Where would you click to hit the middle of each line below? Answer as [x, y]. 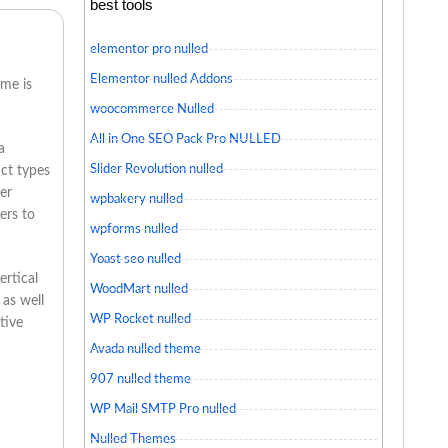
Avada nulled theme [145, 349]
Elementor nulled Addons [161, 79]
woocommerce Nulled [151, 109]
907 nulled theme [140, 379]
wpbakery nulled [136, 199]
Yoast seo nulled [135, 259]
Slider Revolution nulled [156, 169]
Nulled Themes [132, 439]
